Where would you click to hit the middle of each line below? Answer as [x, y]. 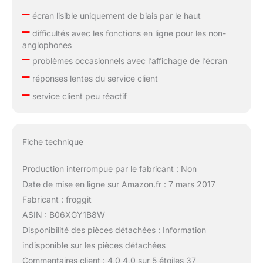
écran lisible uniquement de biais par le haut [115, 16]
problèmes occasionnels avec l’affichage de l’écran [128, 61]
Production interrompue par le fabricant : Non [109, 168]
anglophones [47, 45]
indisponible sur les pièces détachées [94, 245]
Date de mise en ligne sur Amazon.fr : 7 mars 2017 [119, 184]
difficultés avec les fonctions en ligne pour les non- [128, 33]
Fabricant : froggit [57, 199]
